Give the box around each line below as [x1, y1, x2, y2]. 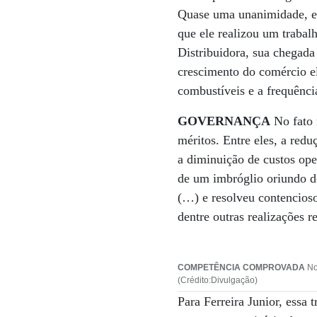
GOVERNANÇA [178, 114, 271, 128]
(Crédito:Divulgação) [178, 275, 258, 285]
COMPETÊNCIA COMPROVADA [178, 263, 306, 272]
